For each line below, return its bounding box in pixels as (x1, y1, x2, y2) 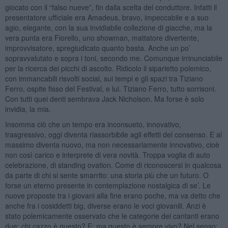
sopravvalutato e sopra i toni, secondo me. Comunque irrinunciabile (5, 52, 222, 63)
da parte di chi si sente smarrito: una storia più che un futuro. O (5, 169, 209, 180)
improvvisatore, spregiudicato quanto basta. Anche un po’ (5, 42, 190, 53)
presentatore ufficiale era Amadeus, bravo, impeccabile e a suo (5, 12, 209, 22)
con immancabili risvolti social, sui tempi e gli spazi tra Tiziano (5, 73, 203, 83)
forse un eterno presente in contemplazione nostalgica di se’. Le (5, 180, 211, 190)
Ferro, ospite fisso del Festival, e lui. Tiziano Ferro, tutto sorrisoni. (5, 83, 216, 94)
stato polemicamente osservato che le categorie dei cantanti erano (5, 210, 219, 221)
